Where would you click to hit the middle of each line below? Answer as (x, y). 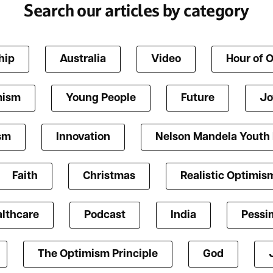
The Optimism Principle (98, 254)
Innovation (83, 137)
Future (198, 98)
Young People (101, 98)
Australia (83, 59)
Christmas (109, 176)
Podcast (105, 215)
